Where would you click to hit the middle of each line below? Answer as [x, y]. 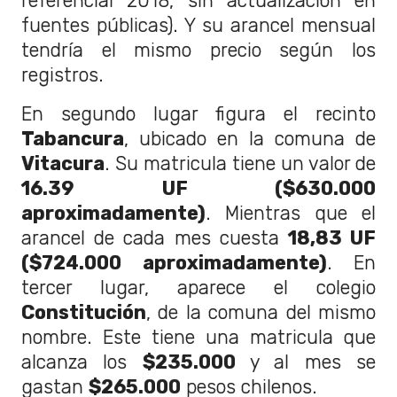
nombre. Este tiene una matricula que [198, 337]
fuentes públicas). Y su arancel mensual [198, 25]
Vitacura [63, 163]
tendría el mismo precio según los [198, 50]
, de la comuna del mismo [261, 312]
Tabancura [73, 138]
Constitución [84, 312]
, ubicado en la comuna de [250, 138]
